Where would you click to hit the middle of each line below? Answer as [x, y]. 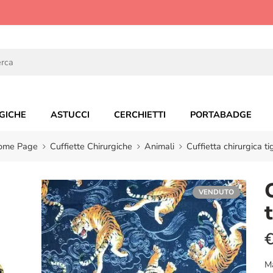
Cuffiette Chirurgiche [91, 146]
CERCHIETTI [140, 115]
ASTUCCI [70, 115]
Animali [159, 146]
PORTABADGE [221, 115]
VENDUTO [216, 192]
